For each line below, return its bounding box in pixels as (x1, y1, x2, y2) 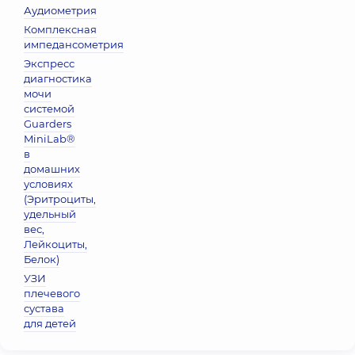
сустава (24, 302, 64, 315)
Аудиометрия (24, 4, 97, 17)
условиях (24, 177, 73, 190)
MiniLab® (24, 132, 75, 145)
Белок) (24, 253, 59, 265)
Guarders (24, 117, 71, 130)
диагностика (24, 72, 92, 85)
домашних (24, 162, 80, 175)
